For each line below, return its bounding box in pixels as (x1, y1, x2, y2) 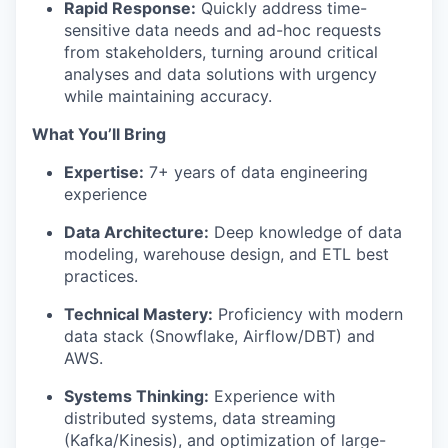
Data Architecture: (64, 222, 209, 242)
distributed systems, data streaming (64, 408, 336, 428)
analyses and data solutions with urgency (64, 64, 377, 84)
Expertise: (64, 162, 144, 182)
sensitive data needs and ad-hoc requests (64, 20, 381, 40)
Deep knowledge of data (209, 222, 402, 242)
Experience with (209, 386, 335, 406)
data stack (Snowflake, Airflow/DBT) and (64, 326, 375, 346)
